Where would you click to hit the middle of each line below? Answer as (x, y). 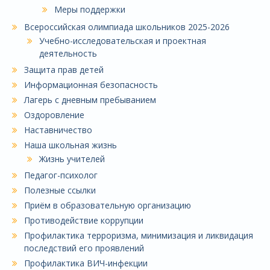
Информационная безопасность (91, 84)
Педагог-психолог (61, 175)
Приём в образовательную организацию (108, 205)
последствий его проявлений (84, 248)
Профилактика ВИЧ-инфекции (86, 263)
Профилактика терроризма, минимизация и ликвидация (139, 235)
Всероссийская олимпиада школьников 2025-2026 (127, 27)
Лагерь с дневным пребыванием (90, 99)
